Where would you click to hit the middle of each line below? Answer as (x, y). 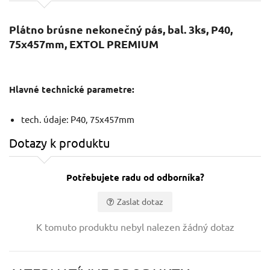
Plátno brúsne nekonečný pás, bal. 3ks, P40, (121, 30)
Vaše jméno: (36, 218)
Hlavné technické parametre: (72, 89)
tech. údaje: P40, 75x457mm (78, 119)
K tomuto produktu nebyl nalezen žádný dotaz (135, 227)
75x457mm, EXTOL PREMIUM (84, 44)
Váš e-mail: (33, 262)
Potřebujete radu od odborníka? (135, 177)
